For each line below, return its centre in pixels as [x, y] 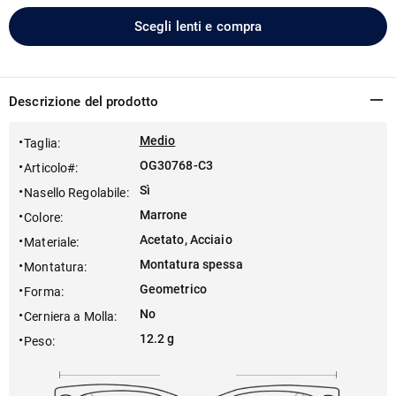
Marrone [164, 215]
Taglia [41, 143]
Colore [42, 217]
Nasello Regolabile [75, 193]
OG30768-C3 [176, 165]
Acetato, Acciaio [186, 240]
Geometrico [173, 289]
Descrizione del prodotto [84, 102]
